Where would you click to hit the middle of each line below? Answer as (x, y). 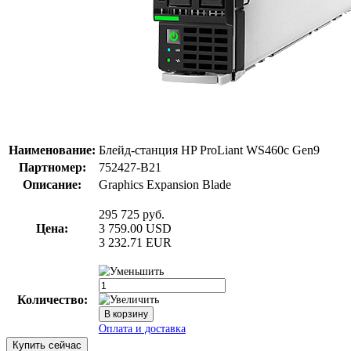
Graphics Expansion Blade (165, 184)
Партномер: (52, 167)
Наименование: (52, 150)
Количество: (52, 299)
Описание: (52, 184)
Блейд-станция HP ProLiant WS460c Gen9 (209, 150)
